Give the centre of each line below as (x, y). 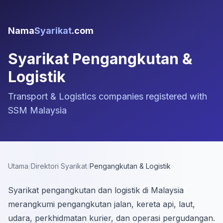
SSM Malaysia (37, 110)
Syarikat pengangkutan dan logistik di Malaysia (96, 190)
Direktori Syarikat (59, 166)
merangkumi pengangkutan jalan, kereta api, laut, (102, 204)
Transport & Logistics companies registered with (108, 96)
